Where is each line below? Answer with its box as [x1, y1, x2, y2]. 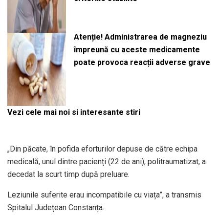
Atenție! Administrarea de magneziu [73, 32, 207, 42]
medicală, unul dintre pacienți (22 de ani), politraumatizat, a [7, 157, 206, 167]
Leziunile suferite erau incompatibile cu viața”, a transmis [7, 190, 201, 200]
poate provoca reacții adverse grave [73, 57, 210, 67]
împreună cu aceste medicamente [73, 44, 200, 54]
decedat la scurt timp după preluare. [7, 170, 130, 179]
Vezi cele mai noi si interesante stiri [7, 108, 140, 117]
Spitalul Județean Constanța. [7, 203, 104, 213]
